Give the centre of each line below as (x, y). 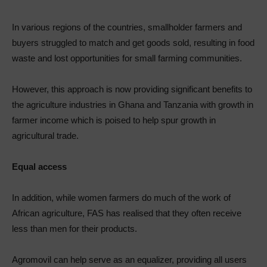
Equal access (39, 166)
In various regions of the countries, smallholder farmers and (127, 27)
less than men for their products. (74, 228)
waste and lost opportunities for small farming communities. (127, 58)
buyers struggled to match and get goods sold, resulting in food (133, 42)
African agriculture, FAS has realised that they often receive (127, 213)
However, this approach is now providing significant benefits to (132, 89)
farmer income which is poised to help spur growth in (114, 120)
